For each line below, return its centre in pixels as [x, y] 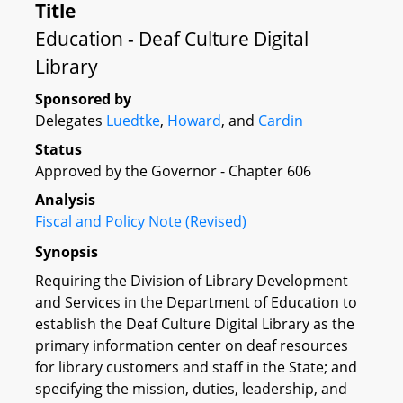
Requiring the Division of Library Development [192, 280]
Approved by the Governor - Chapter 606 [173, 171]
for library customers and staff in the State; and [196, 367]
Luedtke [133, 121]
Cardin [281, 121]
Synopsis [67, 251]
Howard [194, 121]
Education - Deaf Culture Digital [172, 39]
